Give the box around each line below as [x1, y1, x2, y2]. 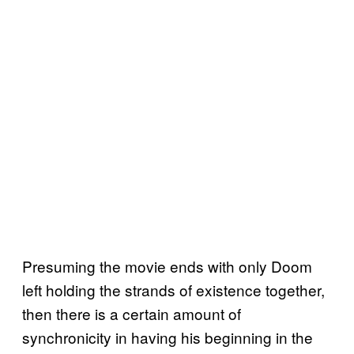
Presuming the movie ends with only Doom [22, 255, 312, 277]
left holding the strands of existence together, [22, 279, 325, 301]
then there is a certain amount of [22, 303, 241, 325]
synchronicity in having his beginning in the [22, 326, 313, 348]
